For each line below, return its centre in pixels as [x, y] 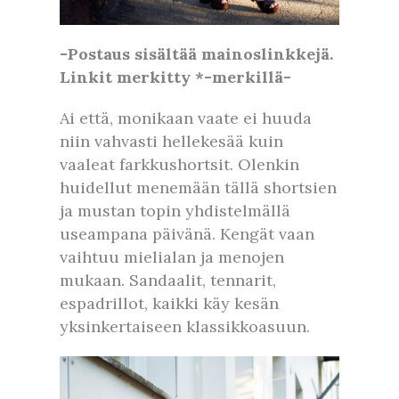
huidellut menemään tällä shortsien [198, 187]
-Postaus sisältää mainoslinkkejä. [196, 53]
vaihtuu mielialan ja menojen [172, 256]
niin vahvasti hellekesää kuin [171, 141]
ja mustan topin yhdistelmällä [175, 210]
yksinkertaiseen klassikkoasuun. [185, 326]
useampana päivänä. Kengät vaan [187, 233]
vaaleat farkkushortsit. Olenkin [179, 164]
